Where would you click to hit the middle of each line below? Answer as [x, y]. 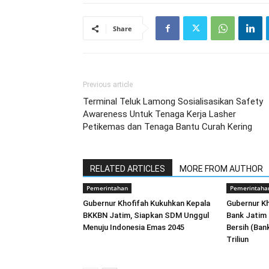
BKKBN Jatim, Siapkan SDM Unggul [146, 215]
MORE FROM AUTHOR [221, 169]
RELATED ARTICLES [128, 169]
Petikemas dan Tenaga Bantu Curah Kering [168, 127]
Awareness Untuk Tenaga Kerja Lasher [159, 114]
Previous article [108, 85]
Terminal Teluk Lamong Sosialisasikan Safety [173, 101]
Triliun [237, 239]
